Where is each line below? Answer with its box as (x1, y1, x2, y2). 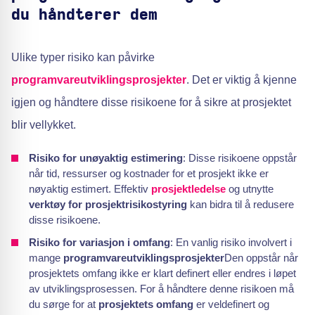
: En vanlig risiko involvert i (170, 236, 292, 248)
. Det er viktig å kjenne (186, 74, 297, 86)
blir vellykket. (11, 119, 76, 131)
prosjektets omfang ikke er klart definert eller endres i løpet (29, 267, 296, 279)
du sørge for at (29, 298, 98, 310)
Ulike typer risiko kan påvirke (11, 51, 155, 63)
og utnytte (226, 183, 274, 195)
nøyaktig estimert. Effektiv (29, 183, 151, 195)
